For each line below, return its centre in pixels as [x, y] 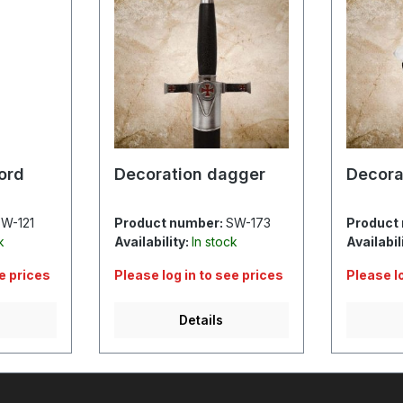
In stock [214, 241]
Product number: [170, 222]
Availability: [152, 241]
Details [201, 319]
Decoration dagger [189, 174]
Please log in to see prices [198, 274]
